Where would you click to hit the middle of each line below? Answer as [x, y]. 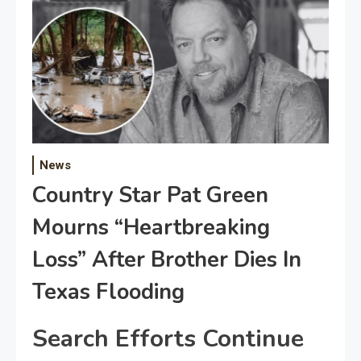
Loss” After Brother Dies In [167, 260]
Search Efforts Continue [168, 339]
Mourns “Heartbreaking [151, 228]
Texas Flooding [108, 292]
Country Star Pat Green [150, 195]
